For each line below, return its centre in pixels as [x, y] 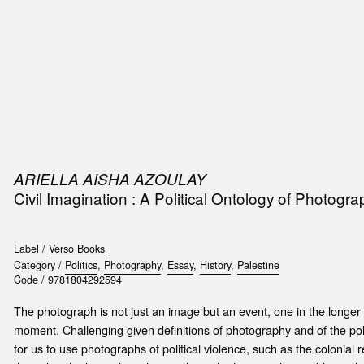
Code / [30, 280]
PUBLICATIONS [76, 32]
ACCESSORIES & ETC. [193, 32]
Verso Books [76, 249]
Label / [31, 249]
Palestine [258, 265]
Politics [81, 265]
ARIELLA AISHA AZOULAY [110, 178]
